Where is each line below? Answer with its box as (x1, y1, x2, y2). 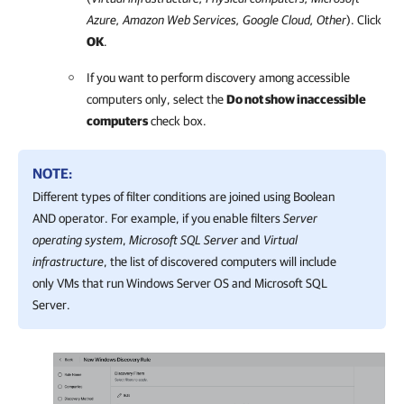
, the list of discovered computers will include (104, 253, 336, 269)
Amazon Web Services (123, 12, 236, 27)
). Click (346, 12, 381, 27)
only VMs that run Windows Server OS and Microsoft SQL (32, 275, 327, 290)
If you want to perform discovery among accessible (87, 69, 350, 85)
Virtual (263, 232, 298, 247)
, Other (310, 12, 346, 27)
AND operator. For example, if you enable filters (32, 210, 283, 225)
